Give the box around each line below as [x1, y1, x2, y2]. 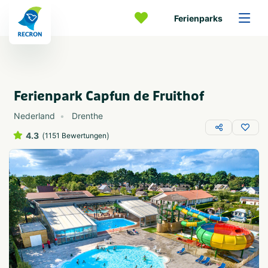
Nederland [14, 111, 55, 121]
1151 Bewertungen [45, 131, 106, 140]
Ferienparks [174, 13, 223, 23]
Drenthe [72, 111, 103, 121]
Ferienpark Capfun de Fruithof [14, 88, 204, 105]
